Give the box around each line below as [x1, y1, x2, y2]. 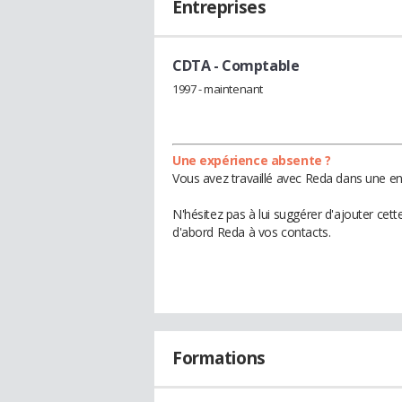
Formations [172, 345, 266, 370]
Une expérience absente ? [172, 151, 331, 169]
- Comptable [210, 56, 300, 75]
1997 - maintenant [172, 80, 263, 97]
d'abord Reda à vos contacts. [172, 223, 331, 240]
